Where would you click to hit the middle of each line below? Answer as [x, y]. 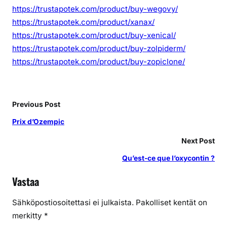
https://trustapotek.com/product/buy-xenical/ [94, 35]
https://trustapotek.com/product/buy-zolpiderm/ [99, 49]
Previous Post [36, 104]
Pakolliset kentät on [172, 203]
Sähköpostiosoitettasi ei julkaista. [73, 203]
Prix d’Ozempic [38, 122]
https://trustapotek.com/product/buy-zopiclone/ [99, 62]
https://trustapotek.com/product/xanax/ [83, 22]
